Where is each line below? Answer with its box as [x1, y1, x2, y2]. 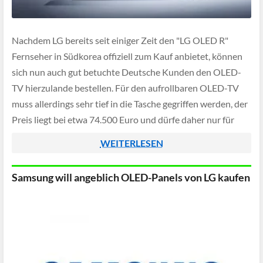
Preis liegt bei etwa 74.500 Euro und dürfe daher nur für [12, 114, 234, 126]
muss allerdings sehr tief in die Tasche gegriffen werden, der [12, 98, 248, 110]
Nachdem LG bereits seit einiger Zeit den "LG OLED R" [12, 35, 228, 46]
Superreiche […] [12, 130, 75, 141]
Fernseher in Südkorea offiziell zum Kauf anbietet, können [12, 50, 242, 62]
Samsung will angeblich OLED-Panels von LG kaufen [12, 171, 250, 184]
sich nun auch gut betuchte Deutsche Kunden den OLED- [12, 66, 241, 78]
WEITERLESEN [100, 137, 163, 149]
